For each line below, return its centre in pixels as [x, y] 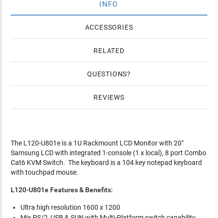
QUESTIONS [107, 74]
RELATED [109, 50]
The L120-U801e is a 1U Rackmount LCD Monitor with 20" [97, 143]
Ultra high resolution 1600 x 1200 [71, 207]
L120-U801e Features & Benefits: [62, 190]
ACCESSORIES [109, 27]
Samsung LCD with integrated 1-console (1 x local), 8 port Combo [109, 153]
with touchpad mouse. [45, 172]
